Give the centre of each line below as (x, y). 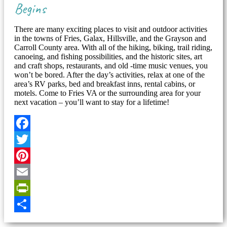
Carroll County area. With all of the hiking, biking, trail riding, (113, 47)
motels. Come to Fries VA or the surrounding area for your (107, 93)
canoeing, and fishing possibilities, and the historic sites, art (108, 56)
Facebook (30, 139)
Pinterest (28, 172)
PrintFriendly (35, 204)
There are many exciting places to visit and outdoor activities (111, 29)
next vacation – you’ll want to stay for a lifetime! (92, 102)
